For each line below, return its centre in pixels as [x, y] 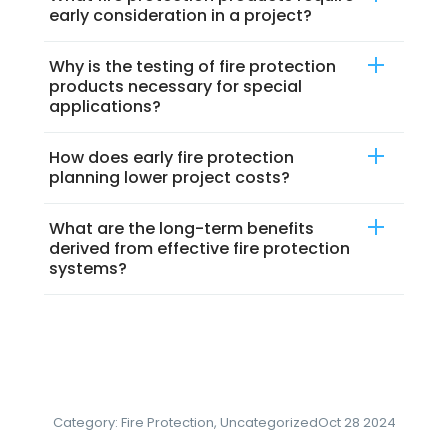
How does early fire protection [171, 157]
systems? [88, 268]
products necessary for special [175, 86]
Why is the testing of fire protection [192, 66]
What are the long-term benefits [181, 228]
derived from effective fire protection [199, 248]
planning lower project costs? [169, 177]
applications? [105, 106]
